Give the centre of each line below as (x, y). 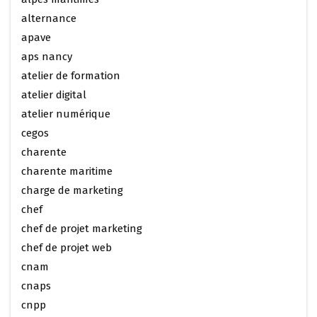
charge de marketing (72, 191)
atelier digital (54, 95)
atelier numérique (66, 114)
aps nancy (47, 57)
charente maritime (67, 172)
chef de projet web (67, 248)
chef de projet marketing (82, 229)
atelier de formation (71, 76)
